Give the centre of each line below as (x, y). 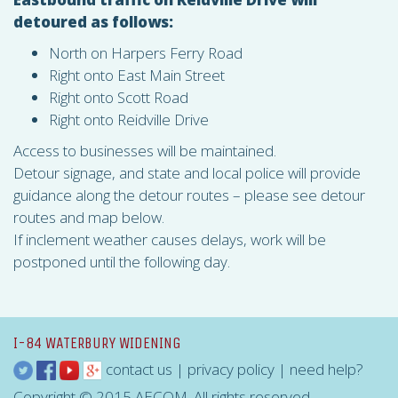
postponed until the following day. (122, 262)
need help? (326, 369)
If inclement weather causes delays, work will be (170, 239)
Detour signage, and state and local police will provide (187, 173)
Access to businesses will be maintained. (145, 151)
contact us (139, 369)
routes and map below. (89, 217)
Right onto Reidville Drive (129, 119)
